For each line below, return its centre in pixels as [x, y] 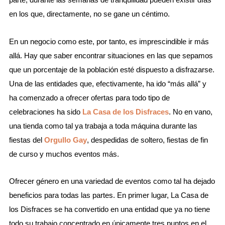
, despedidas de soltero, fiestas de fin [147, 140]
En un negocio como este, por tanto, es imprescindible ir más [109, 41]
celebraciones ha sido [45, 111]
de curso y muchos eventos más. [64, 154]
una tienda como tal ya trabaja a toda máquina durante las [103, 126]
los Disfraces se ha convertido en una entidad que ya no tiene [109, 209]
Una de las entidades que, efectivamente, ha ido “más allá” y [107, 83]
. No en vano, [190, 111]
